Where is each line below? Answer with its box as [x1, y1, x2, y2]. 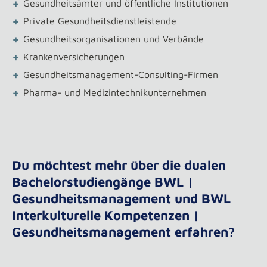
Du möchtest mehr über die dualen [12, 157, 226, 173]
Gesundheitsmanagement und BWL [12, 191, 231, 206]
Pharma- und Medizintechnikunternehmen [23, 87, 206, 98]
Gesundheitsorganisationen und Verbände [23, 33, 204, 44]
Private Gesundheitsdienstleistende [23, 15, 176, 26]
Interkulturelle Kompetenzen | [12, 207, 200, 223]
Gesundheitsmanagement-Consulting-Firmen [23, 69, 218, 80]
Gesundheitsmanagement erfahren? [12, 224, 235, 240]
